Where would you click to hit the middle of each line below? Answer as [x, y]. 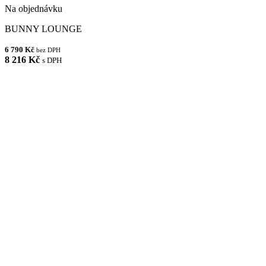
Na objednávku [34, 8]
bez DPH [48, 50]
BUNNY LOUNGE [43, 28]
